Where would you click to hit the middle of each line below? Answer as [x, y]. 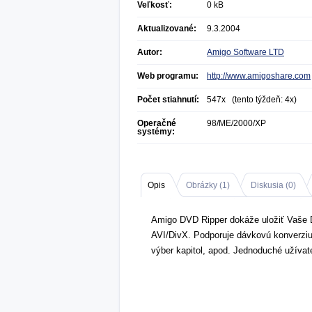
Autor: [150, 52]
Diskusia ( [270, 185]
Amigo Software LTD [245, 52]
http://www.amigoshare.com [259, 76]
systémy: [156, 132]
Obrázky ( [204, 185]
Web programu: [168, 76]
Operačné [157, 123]
